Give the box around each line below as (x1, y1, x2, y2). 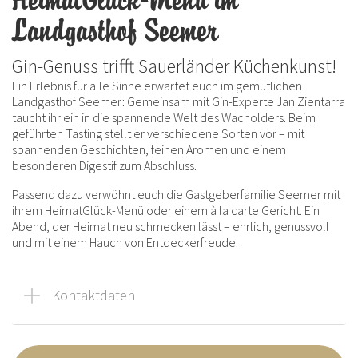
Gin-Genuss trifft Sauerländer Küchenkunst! (12, 54, 336, 79)
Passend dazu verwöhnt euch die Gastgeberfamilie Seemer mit (12, 186, 340, 203)
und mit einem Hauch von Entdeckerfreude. (12, 234, 238, 251)
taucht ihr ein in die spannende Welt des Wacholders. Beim (12, 109, 316, 126)
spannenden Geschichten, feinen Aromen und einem (12, 141, 286, 158)
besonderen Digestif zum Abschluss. (12, 157, 197, 174)
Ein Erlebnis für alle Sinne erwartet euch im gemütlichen (12, 78, 302, 94)
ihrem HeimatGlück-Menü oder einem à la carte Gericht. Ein (12, 202, 320, 219)
